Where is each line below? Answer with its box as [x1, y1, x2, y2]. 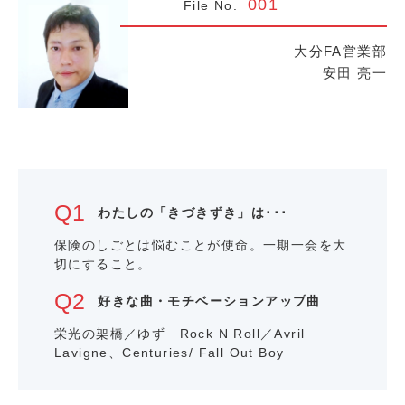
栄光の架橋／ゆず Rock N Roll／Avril [54, 325, 306, 341]
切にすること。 [54, 257, 152, 272]
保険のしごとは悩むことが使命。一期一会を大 [54, 238, 347, 253]
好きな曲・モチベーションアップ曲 [98, 293, 321, 308]
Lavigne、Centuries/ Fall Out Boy [54, 344, 285, 360]
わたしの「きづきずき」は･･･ [98, 205, 288, 221]
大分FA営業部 [294, 43, 387, 60]
